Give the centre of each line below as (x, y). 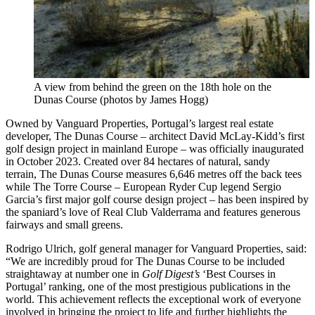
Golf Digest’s (171, 274)
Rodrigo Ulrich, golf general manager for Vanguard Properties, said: (156, 248)
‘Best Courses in (238, 274)
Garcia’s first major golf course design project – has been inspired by (157, 199)
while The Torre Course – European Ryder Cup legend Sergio (143, 186)
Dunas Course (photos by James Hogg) (121, 99)
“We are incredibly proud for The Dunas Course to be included (145, 261)
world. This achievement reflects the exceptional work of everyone (153, 299)
